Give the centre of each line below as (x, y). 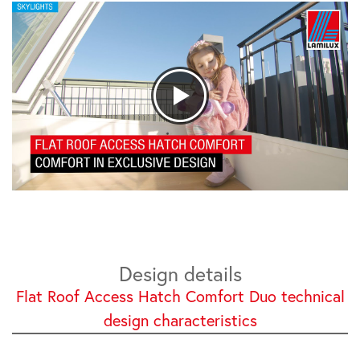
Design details (180, 274)
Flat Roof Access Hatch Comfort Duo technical (180, 296)
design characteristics (180, 320)
